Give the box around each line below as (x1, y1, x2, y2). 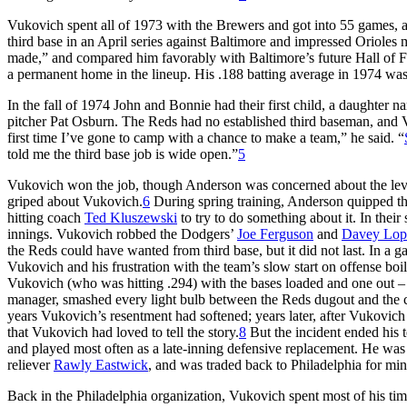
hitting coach (7, 209, 84, 225)
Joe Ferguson (237, 225, 313, 242)
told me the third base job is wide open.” (7, 145, 238, 162)
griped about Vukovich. (7, 193, 143, 209)
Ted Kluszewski (84, 209, 177, 225)
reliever (7, 356, 54, 372)
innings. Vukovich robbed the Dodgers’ (7, 225, 237, 242)
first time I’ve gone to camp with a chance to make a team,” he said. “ (7, 129, 404, 145)
